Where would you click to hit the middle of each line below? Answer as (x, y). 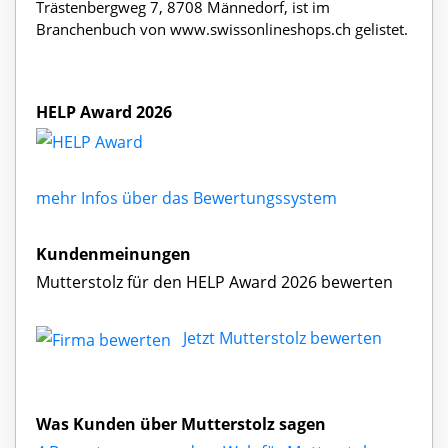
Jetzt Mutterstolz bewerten (282, 337)
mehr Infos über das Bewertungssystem (186, 197)
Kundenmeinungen (113, 253)
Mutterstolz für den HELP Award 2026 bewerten (214, 281)
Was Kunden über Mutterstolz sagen (181, 423)
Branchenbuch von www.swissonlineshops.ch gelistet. (222, 29)
